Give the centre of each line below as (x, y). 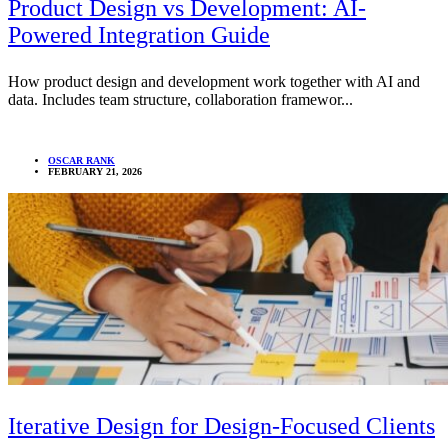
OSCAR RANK (81, 161)
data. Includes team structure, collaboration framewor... (180, 100)
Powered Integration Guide (139, 35)
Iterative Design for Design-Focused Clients (221, 426)
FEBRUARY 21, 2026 (95, 172)
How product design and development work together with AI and (214, 82)
